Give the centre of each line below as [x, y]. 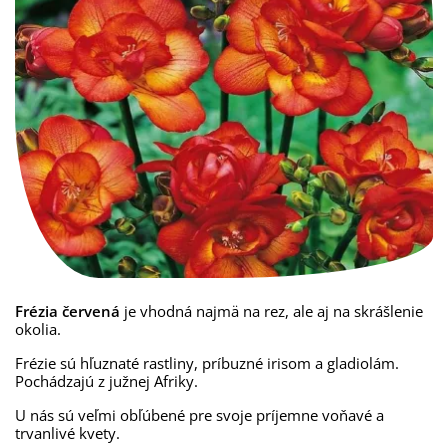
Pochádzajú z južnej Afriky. [106, 381]
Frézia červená [67, 311]
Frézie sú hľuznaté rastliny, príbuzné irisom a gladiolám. [207, 363]
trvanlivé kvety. [67, 433]
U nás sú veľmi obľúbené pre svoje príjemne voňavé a [199, 415]
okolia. [38, 329]
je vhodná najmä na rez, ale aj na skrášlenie [271, 311]
